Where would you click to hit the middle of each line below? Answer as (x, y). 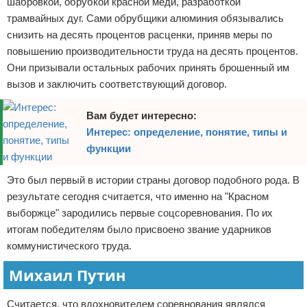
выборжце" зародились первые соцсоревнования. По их (140, 213)
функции (108, 148)
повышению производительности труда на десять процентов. (152, 51)
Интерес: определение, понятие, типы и (186, 132)
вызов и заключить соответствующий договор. (117, 84)
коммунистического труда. (69, 246)
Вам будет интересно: (141, 115)
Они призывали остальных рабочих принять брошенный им (148, 67)
